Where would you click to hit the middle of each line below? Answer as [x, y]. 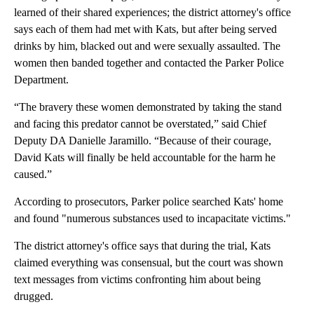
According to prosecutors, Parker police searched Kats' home [149, 202]
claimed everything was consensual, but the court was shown [149, 263]
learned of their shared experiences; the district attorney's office [152, 13]
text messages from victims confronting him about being [137, 280]
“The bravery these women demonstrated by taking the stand [148, 107]
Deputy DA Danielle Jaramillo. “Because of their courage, [143, 141]
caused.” [33, 175]
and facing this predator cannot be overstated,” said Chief [140, 124]
